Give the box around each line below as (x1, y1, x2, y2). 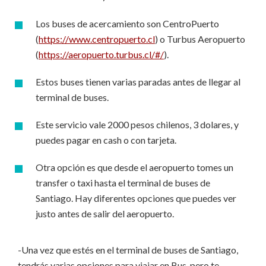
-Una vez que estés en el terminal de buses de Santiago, (18, 244, 238, 255)
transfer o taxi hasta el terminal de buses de (36, 177, 210, 188)
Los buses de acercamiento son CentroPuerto (36, 18, 219, 29)
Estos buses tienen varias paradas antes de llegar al (36, 76, 240, 87)
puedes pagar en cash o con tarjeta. (36, 134, 178, 145)
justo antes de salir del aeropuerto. (36, 208, 176, 219)
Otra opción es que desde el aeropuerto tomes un (36, 161, 233, 173)
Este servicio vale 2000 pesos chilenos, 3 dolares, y (36, 119, 239, 130)
